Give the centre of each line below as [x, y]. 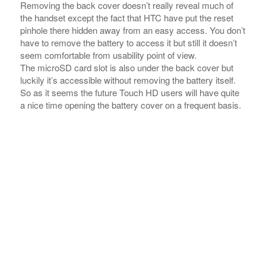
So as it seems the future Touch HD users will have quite [129, 13]
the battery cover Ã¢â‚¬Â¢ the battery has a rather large [127, 233]
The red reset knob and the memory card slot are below [127, 221]
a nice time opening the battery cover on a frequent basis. [130, 26]
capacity [36, 246]
